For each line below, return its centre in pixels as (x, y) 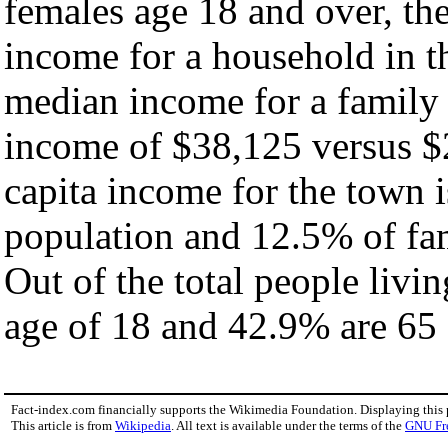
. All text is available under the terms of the (288, 426)
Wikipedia (143, 426)
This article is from (63, 426)
